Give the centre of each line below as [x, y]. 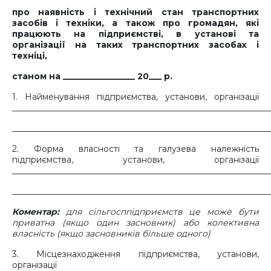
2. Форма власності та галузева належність [135, 149]
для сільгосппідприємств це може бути [162, 212]
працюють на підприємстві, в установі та [135, 34]
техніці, [30, 56]
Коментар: [39, 212]
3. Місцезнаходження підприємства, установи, [135, 254]
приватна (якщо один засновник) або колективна [135, 223]
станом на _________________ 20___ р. [92, 76]
